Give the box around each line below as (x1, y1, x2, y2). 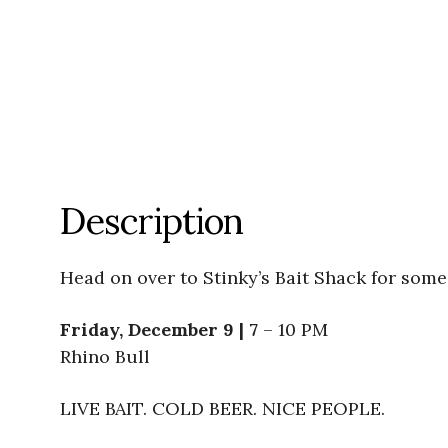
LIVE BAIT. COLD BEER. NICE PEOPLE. (60, 397, 385, 421)
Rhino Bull (60, 345, 150, 369)
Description (60, 198, 243, 245)
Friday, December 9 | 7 (60, 318, 258, 342)
